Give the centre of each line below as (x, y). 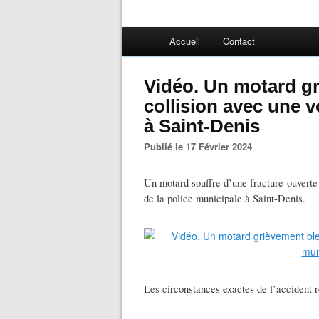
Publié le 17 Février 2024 (201, 146)
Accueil (185, 41)
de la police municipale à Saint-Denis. (225, 198)
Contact (239, 41)
